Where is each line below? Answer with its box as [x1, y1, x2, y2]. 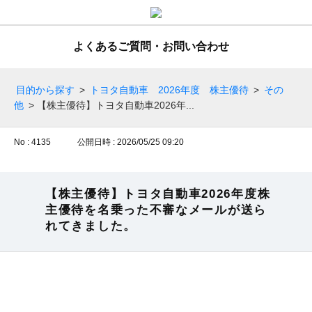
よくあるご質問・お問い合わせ [73, 40, 229, 52]
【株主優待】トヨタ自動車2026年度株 [45, 187, 271, 201]
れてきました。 [45, 219, 136, 233]
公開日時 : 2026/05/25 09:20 [77, 137, 184, 147]
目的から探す [16, 84, 75, 95]
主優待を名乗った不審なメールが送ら [45, 203, 267, 217]
